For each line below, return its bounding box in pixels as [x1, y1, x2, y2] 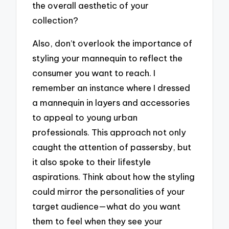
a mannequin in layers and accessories [32, 97, 190, 108]
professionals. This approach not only [32, 126, 187, 138]
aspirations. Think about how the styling [32, 171, 195, 182]
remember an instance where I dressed [32, 82, 191, 93]
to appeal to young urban [32, 111, 138, 123]
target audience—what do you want [32, 200, 181, 212]
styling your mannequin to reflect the [32, 52, 183, 63]
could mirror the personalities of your [32, 186, 186, 197]
